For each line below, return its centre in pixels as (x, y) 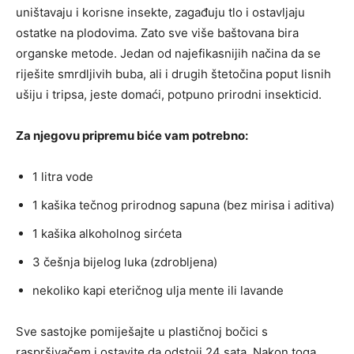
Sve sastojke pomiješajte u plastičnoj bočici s (142, 331)
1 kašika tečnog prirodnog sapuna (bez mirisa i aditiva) (183, 205)
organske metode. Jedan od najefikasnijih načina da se (168, 53)
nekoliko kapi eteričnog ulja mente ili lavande (158, 290)
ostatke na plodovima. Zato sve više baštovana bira (157, 32)
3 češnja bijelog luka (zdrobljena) (125, 262)
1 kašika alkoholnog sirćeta (107, 233)
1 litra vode (63, 176)
